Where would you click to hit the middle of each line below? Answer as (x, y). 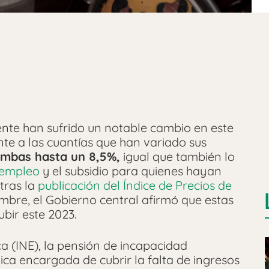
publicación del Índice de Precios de (135, 186)
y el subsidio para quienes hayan (131, 171)
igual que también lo (177, 157)
